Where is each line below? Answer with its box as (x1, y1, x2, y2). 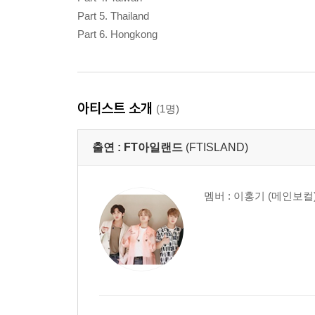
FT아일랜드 (124, 141, 183, 153)
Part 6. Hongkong (77, 28, 157, 40)
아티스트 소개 (77, 99, 156, 117)
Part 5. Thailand (77, 10, 149, 22)
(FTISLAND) (186, 141, 248, 153)
